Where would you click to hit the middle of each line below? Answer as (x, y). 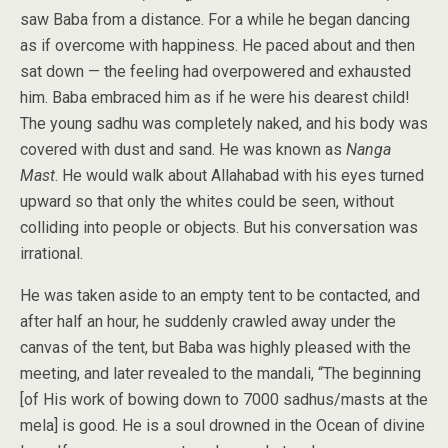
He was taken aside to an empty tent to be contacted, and (220, 295)
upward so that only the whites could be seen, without (207, 201)
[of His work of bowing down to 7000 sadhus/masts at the (224, 399)
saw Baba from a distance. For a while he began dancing (215, 19)
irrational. (51, 253)
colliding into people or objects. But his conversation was (219, 227)
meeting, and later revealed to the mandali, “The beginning (220, 373)
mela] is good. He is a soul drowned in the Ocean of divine (222, 425)
